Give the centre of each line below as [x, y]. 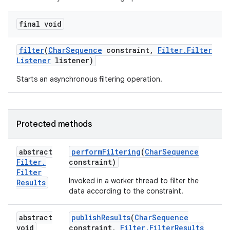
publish [86, 217]
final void [40, 24]
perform [87, 152]
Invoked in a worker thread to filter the [134, 181]
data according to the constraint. [126, 191]
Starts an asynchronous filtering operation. [89, 79]
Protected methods [54, 124]
